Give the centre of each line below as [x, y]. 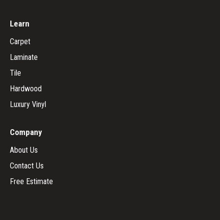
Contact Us [27, 166]
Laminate [24, 57]
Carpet [20, 42]
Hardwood [26, 89]
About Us [24, 150]
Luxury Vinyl [28, 105]
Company [26, 132]
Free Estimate [31, 182]
